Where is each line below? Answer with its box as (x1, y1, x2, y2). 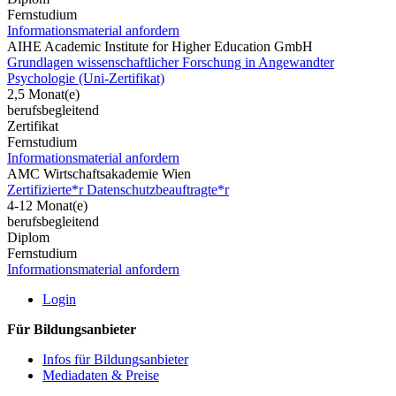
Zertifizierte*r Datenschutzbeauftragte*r (7, 181, 229, 197)
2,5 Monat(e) (7, 86, 80, 102)
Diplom (7, 229, 49, 245)
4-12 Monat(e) (7, 197, 88, 213)
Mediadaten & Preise (42, 367, 159, 383)
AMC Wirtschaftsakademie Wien (7, 165, 191, 181)
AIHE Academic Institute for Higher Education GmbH (7, 38, 313, 54)
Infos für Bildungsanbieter (42, 351, 188, 367)
